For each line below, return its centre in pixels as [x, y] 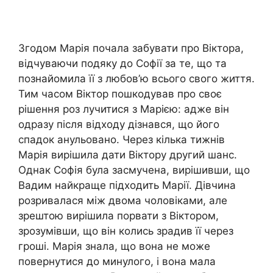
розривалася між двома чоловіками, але [123, 200]
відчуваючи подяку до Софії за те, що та [122, 63]
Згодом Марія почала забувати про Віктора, [131, 48]
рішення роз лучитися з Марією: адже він [124, 109]
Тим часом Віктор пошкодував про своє [120, 94]
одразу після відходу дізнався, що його [119, 124]
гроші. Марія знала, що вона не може [114, 246]
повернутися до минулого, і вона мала [117, 261]
